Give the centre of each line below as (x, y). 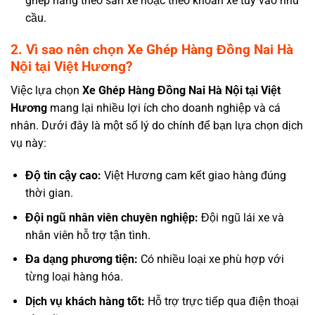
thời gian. (49, 193)
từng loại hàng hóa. (74, 277)
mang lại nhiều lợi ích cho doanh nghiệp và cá (164, 108)
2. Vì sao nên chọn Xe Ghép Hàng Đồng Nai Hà (152, 49)
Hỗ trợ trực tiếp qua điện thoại (221, 301)
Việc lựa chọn (46, 91)
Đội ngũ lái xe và (241, 217)
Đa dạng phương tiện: (81, 259)
